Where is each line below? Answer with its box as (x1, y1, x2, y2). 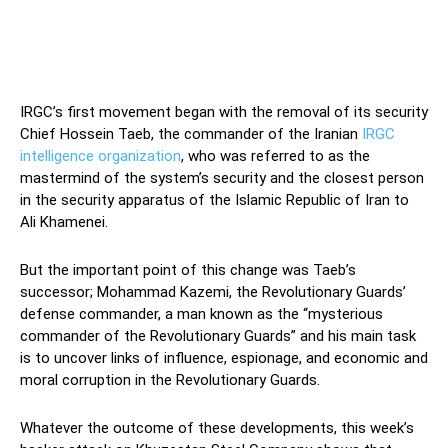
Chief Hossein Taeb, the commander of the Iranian (20, 125, 358, 144)
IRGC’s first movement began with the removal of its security (20, 103, 428, 122)
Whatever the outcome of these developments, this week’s (20, 419, 414, 438)
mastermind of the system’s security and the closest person (20, 169, 424, 188)
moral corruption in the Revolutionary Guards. (20, 371, 320, 390)
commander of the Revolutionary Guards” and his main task (20, 327, 416, 346)
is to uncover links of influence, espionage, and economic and (20, 349, 428, 368)
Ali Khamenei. (20, 213, 108, 232)
